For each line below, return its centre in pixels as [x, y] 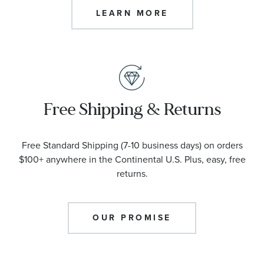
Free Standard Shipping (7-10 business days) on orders [132, 145]
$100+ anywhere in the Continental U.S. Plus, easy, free [132, 159]
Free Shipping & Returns [132, 109]
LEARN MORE [132, 13]
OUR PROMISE [132, 217]
